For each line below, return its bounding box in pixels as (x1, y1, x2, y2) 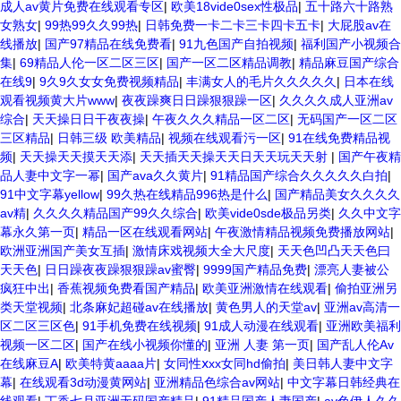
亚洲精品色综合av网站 (154, 375, 280, 389)
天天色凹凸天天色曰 (277, 243, 390, 258)
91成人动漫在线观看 (204, 319, 319, 333)
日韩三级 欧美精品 (57, 131, 161, 145)
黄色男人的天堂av (216, 300, 317, 314)
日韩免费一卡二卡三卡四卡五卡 (145, 18, 320, 32)
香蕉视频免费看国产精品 (57, 281, 195, 295)
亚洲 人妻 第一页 (215, 337, 310, 352)
